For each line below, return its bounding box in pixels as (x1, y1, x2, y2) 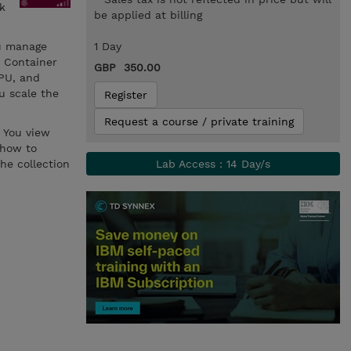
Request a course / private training (103, 115, 294, 128)
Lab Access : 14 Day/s (155, 157, 270, 170)
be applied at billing (93, 9, 202, 21)
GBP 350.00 (93, 61, 161, 74)
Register (103, 89, 147, 101)
